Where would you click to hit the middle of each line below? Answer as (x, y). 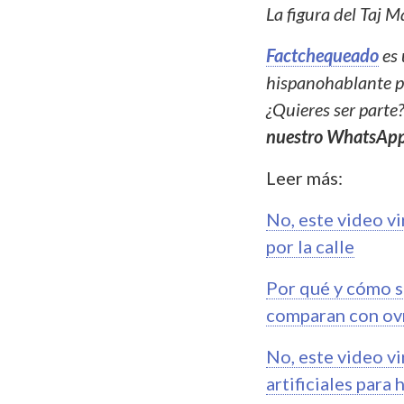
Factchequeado (322, 55)
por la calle (310, 247)
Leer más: (304, 178)
